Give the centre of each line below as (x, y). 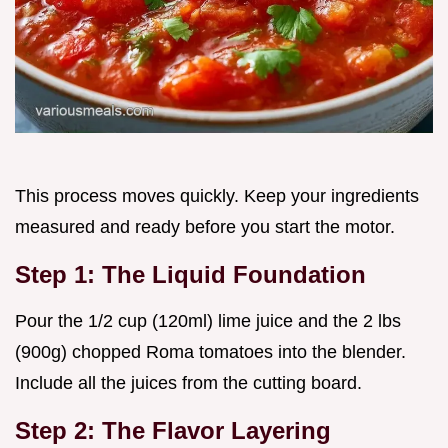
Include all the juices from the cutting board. (188, 382)
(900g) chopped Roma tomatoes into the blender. (210, 351)
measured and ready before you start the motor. (205, 226)
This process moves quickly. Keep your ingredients (217, 195)
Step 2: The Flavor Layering (173, 430)
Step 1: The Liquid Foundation (190, 274)
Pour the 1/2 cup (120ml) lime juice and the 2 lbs (208, 320)
